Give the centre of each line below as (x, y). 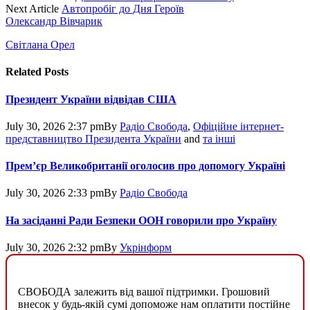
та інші (219, 138)
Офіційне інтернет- (238, 126)
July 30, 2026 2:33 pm (55, 193)
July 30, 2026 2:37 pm (55, 126)
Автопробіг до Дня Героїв (123, 9)
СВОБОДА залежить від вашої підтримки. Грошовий (144, 291)
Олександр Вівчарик (54, 21)
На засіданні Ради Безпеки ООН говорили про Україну (141, 220)
